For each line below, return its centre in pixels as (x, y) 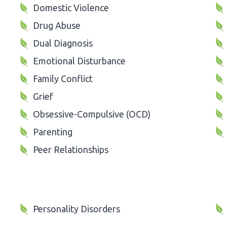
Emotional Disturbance (79, 61)
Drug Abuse (57, 25)
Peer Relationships (71, 149)
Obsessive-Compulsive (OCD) (92, 114)
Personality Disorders (77, 209)
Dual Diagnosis (63, 43)
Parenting (53, 131)
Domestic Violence (71, 7)
